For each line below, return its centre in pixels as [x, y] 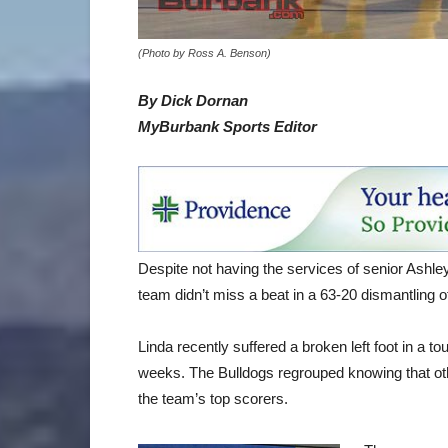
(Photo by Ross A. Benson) [204, 53]
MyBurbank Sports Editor [227, 126]
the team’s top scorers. [213, 398]
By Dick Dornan [193, 100]
